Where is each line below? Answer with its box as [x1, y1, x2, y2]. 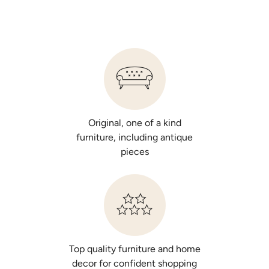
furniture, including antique [76, 131, 193, 144]
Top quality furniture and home [68, 243, 201, 255]
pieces [120, 146, 149, 158]
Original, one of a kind [88, 117, 181, 129]
